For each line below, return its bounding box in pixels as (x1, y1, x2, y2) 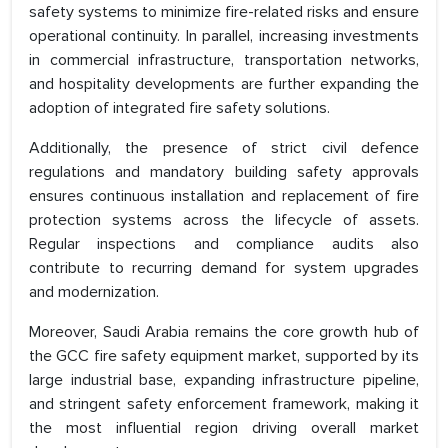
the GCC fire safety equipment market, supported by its (29, 346, 419, 367)
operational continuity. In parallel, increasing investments (29, 26, 419, 47)
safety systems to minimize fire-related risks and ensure (29, 2, 419, 23)
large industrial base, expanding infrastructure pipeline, (29, 370, 419, 391)
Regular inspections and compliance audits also (29, 234, 419, 255)
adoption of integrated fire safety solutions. (29, 98, 330, 119)
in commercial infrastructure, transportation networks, (29, 50, 419, 71)
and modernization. (29, 282, 159, 303)
